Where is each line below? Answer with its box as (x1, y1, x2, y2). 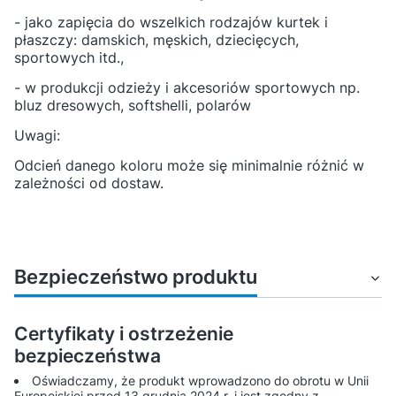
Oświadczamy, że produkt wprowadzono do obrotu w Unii (32, 373, 369, 389)
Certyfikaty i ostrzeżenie (14, 323, 233, 346)
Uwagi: (14, 126, 60, 145)
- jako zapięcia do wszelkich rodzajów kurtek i (14, 13, 328, 32)
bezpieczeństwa (14, 345, 161, 368)
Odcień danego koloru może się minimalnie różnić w (14, 156, 364, 175)
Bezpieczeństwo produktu (14, 264, 257, 289)
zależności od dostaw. (14, 174, 164, 193)
